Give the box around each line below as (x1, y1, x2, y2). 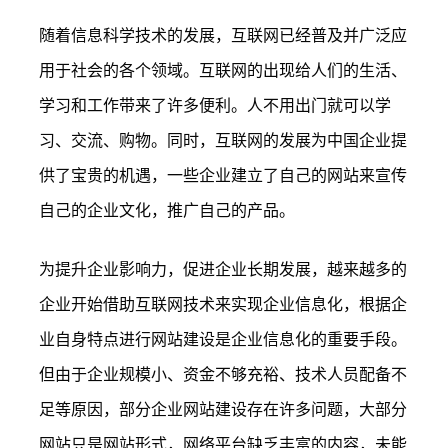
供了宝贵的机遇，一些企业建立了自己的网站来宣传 (39, 167, 407, 184)
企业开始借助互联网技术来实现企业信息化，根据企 (39, 296, 407, 313)
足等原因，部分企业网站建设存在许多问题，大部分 (39, 401, 407, 418)
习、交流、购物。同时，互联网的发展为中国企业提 (39, 132, 407, 149)
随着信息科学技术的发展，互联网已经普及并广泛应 (39, 27, 407, 44)
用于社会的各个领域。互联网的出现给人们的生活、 (39, 62, 407, 79)
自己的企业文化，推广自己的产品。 (39, 202, 295, 219)
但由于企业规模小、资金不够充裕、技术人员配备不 (39, 366, 407, 383)
